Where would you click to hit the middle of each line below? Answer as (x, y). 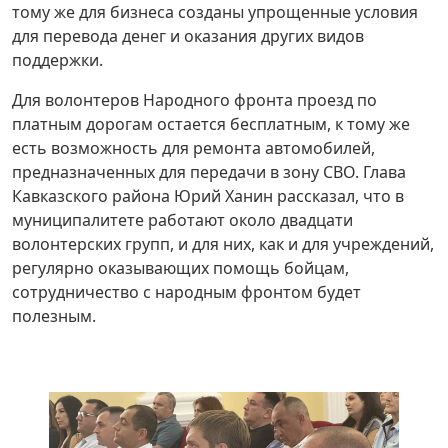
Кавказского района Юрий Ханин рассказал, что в (208, 195)
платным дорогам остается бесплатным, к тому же (211, 123)
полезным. (54, 315)
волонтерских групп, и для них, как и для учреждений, (223, 243)
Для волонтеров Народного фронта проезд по (194, 99)
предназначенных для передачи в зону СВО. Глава (209, 171)
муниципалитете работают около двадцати (182, 219)
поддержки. (57, 59)
